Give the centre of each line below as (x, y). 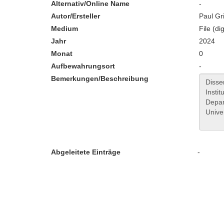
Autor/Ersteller (75, 16)
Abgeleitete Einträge (86, 152)
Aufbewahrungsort (83, 66)
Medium (64, 28)
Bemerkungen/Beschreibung (100, 78)
